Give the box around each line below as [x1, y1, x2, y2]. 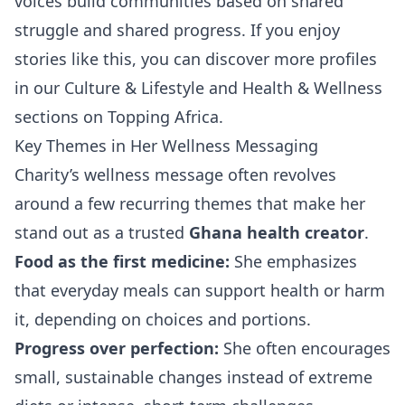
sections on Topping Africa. [14, 106, 223, 128]
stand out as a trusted [14, 221, 189, 244]
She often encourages [219, 337, 391, 360]
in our [14, 77, 64, 99]
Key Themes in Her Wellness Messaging [14, 135, 318, 157]
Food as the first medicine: [14, 250, 230, 273]
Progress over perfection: [14, 337, 219, 360]
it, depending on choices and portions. [14, 308, 311, 331]
